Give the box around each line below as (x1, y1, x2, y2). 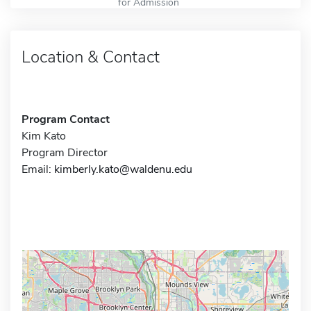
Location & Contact (22, 45, 160, 68)
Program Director (22, 144, 108, 160)
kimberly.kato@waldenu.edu (54, 161, 192, 177)
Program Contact (22, 111, 110, 127)
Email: (22, 161, 54, 177)
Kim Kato (22, 128, 66, 144)
